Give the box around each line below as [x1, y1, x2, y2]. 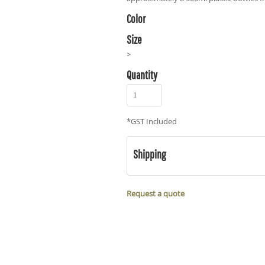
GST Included [131, 116, 177, 127]
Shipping [133, 147, 166, 161]
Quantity [127, 68, 157, 82]
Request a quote [127, 188, 185, 199]
